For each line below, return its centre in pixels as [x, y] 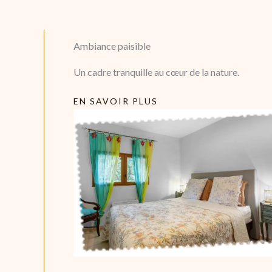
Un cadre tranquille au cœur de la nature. [156, 72]
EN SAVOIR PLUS [116, 101]
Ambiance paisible [112, 46]
